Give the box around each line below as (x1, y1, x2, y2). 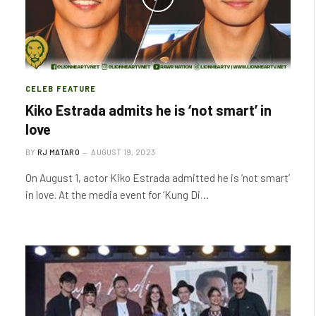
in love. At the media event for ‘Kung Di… (25, 188, 209, 201)
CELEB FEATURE (25, 83, 97, 93)
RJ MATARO (37, 147, 80, 157)
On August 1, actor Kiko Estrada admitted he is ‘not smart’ (25, 171, 290, 184)
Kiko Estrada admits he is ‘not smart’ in (25, 101, 272, 119)
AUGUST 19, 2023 (91, 147, 156, 157)
